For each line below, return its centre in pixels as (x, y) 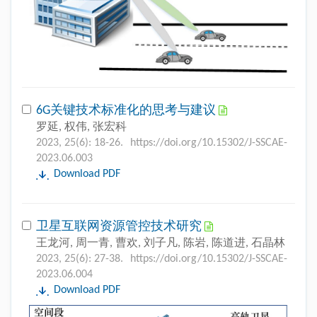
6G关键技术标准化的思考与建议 (127, 110)
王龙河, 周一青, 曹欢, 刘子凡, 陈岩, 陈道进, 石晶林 (161, 243)
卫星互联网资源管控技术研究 (120, 226)
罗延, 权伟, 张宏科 (81, 127)
